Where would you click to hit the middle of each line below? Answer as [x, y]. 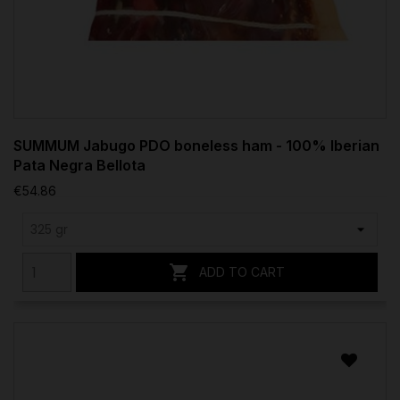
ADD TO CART [242, 272]
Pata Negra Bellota [79, 166]
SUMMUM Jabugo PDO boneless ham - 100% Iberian [196, 146]
